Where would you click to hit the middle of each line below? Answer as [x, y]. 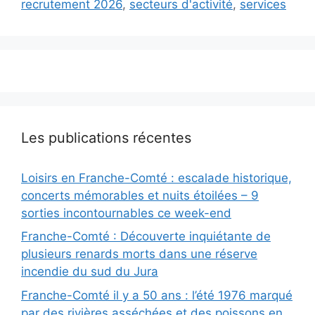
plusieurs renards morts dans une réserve [139, 254]
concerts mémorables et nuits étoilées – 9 [140, 195]
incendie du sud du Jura [90, 272]
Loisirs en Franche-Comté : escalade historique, [156, 178]
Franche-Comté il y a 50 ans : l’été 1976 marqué [157, 295]
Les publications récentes [106, 137]
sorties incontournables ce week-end [126, 213]
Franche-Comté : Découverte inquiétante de [146, 237]
